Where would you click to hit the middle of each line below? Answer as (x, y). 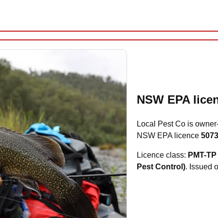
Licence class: (163, 155)
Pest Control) (161, 166)
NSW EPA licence (169, 135)
